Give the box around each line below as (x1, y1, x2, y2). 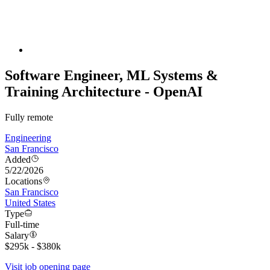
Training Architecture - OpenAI (5, 84, 202, 100)
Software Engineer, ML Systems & (5, 67, 218, 84)
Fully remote (5, 112, 53, 123)
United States (5, 198, 55, 209)
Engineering (5, 133, 51, 143)
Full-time (5, 219, 39, 230)
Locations (5, 176, 42, 187)
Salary (5, 230, 29, 241)
